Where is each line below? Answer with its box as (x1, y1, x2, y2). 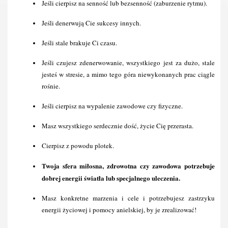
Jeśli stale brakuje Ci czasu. (42, 38, 117, 47)
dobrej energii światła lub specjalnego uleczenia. (42, 173, 180, 183)
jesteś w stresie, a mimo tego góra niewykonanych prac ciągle (42, 70, 215, 79)
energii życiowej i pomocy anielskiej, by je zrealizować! (42, 205, 196, 214)
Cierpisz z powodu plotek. (42, 141, 114, 150)
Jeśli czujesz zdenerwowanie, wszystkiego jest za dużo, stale (42, 58, 215, 67)
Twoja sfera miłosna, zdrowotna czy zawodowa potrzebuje (42, 161, 215, 170)
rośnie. (42, 81, 60, 91)
